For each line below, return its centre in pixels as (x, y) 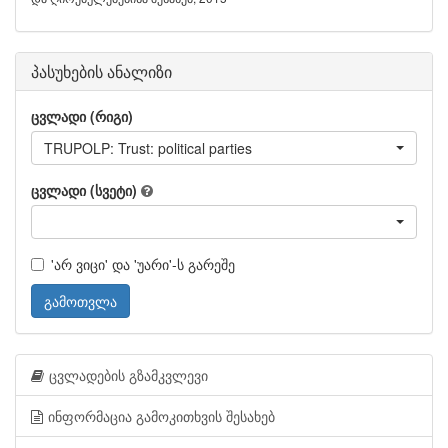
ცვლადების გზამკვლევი (128, 375)
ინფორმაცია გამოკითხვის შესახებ (161, 416)
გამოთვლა (80, 301)
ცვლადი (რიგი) (82, 116)
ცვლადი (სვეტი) (84, 190)
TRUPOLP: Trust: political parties (148, 148)
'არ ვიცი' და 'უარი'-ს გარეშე (143, 264)
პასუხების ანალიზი (101, 71)
